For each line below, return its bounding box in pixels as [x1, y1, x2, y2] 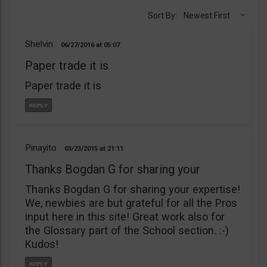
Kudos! [25, 238, 58, 250]
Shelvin [25, 39, 53, 49]
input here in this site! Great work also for [25, 210, 225, 223]
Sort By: [148, 11, 177, 20]
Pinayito [25, 142, 57, 153]
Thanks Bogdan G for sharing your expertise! [25, 183, 240, 195]
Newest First [184, 11, 230, 20]
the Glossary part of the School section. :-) [25, 224, 229, 237]
